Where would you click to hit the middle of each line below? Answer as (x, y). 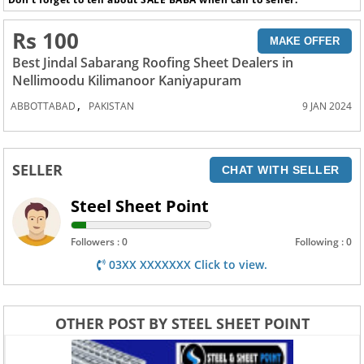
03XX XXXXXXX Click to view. (186, 264)
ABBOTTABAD (43, 106)
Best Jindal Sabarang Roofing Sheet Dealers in (153, 62)
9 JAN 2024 (327, 106)
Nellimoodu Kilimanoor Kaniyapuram (127, 80)
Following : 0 (323, 241)
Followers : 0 (100, 241)
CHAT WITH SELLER (280, 169)
